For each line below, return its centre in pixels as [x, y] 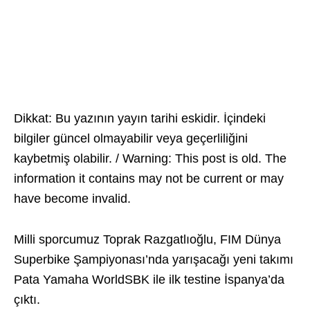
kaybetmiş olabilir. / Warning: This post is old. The [150, 158]
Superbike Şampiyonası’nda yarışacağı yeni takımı [154, 259]
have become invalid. [72, 199]
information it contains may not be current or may [149, 179]
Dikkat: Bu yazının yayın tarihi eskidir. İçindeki [140, 118]
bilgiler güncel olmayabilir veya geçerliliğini [131, 138]
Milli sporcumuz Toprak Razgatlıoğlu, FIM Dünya [147, 239]
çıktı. [27, 300]
